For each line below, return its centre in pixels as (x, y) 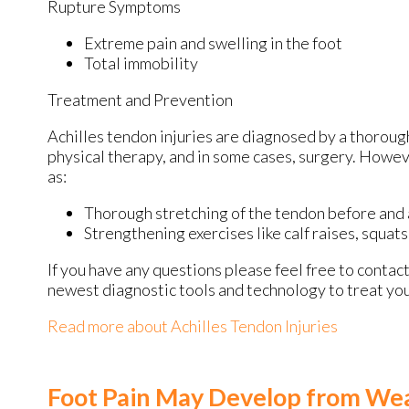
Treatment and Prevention (140, 99)
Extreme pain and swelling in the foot (213, 42)
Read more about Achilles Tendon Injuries (193, 325)
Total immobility (141, 63)
